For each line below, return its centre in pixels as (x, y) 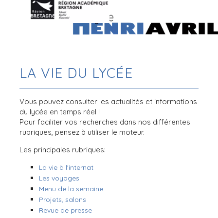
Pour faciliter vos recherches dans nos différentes (105, 122)
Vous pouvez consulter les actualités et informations (109, 101)
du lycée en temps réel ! (60, 112)
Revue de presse (66, 210)
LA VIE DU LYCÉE (76, 73)
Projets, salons (63, 200)
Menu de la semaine (71, 189)
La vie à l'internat (66, 167)
